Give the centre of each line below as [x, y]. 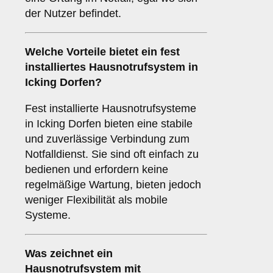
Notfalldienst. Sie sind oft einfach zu [112, 154]
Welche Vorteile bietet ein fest [102, 52]
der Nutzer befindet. [73, 14]
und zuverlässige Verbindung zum [107, 139]
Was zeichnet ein [69, 254]
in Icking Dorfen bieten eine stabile [109, 124]
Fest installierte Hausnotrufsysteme [111, 109]
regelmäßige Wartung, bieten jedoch [113, 185]
